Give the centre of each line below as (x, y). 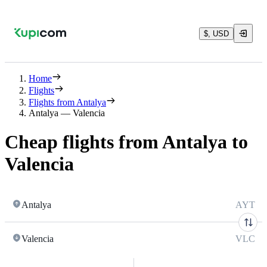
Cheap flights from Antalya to (126, 142)
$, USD (216, 33)
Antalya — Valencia (67, 113)
